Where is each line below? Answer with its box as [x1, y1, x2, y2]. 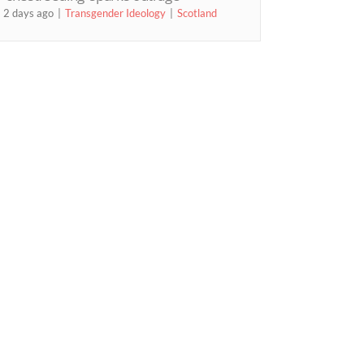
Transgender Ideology [65, 6, 167, 20]
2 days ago [3, 6, 54, 20]
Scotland [177, 6, 218, 20]
